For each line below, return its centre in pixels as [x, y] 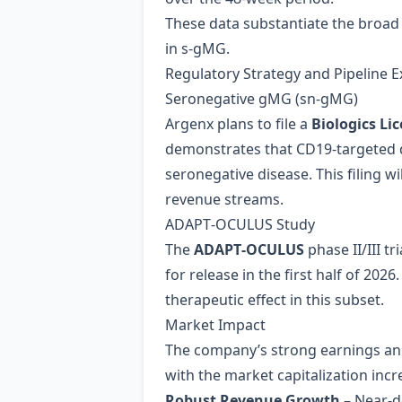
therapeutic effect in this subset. [275, 300]
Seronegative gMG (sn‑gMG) [262, 99]
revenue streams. [224, 199]
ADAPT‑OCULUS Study [240, 224]
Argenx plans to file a [238, 124]
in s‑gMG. [197, 48]
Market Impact [215, 325]
